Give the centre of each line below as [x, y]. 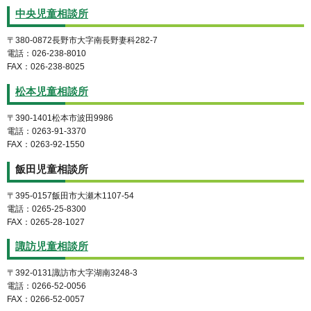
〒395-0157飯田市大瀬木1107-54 [70, 195]
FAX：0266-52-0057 [46, 300]
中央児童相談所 [52, 14]
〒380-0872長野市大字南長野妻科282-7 [82, 40]
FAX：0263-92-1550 [46, 144]
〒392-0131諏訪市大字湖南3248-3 [72, 273]
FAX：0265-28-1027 [46, 222]
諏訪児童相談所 [52, 247]
